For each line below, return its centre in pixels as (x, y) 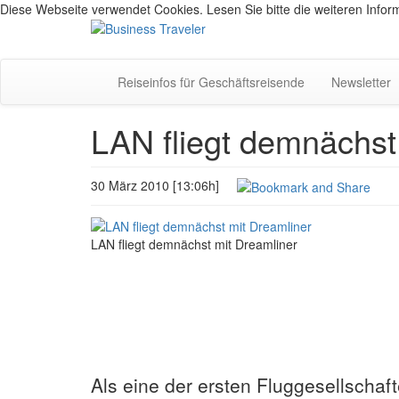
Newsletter (361, 82)
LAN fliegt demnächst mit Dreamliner (194, 244)
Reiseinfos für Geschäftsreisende (211, 82)
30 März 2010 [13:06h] (164, 185)
